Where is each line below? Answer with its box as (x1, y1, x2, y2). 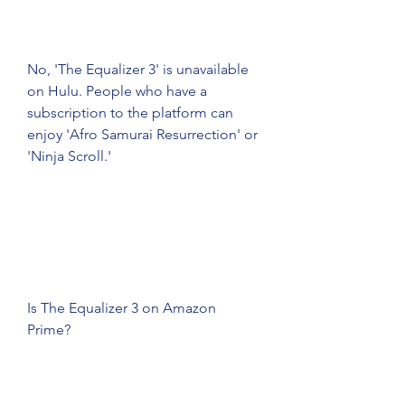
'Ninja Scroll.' (27, 147, 111, 165)
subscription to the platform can (27, 104, 233, 121)
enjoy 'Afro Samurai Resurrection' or (27, 126, 258, 143)
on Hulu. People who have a (27, 82, 207, 99)
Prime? (27, 321, 71, 338)
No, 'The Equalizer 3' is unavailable (27, 61, 249, 78)
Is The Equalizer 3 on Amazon (27, 299, 216, 316)
